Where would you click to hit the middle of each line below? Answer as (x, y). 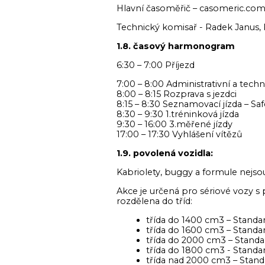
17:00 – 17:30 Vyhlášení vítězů (180, 134)
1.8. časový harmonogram (176, 46)
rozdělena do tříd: (154, 201)
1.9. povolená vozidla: (165, 153)
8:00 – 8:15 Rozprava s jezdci (177, 94)
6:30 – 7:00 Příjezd (156, 65)
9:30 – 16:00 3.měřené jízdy (174, 124)
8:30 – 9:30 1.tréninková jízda (178, 114)
